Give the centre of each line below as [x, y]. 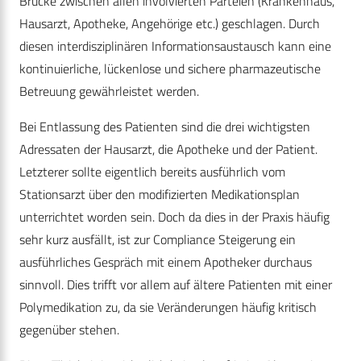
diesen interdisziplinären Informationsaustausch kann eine [175, 46]
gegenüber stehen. [69, 330]
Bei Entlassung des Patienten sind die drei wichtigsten [165, 127]
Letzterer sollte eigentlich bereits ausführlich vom [152, 172]
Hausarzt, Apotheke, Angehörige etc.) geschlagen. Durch [170, 24]
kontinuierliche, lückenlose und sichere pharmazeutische [170, 69]
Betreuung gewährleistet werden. [109, 91]
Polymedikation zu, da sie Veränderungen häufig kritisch [168, 307]
